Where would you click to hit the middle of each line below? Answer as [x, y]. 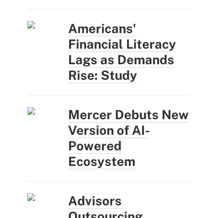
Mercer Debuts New [128, 114]
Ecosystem [102, 161]
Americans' [102, 28]
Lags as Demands [121, 59]
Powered [95, 145]
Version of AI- [109, 130]
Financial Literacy [122, 44]
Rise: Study [103, 75]
